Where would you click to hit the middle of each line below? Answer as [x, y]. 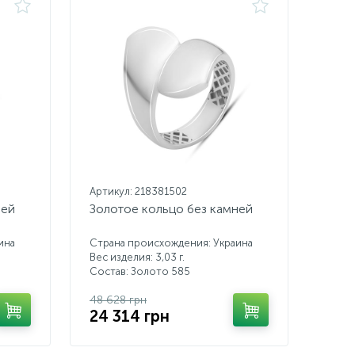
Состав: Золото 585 [140, 271]
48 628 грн [118, 300]
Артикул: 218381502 [138, 191]
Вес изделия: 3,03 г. [137, 257]
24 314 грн [130, 316]
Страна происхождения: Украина [171, 243]
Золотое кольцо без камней [171, 209]
